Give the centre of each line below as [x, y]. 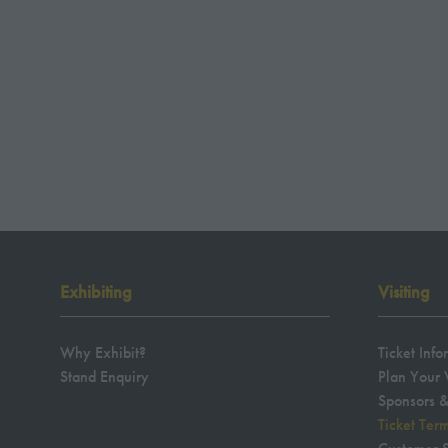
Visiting [404, 292]
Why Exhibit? [103, 352]
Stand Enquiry [104, 376]
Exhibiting [96, 292]
